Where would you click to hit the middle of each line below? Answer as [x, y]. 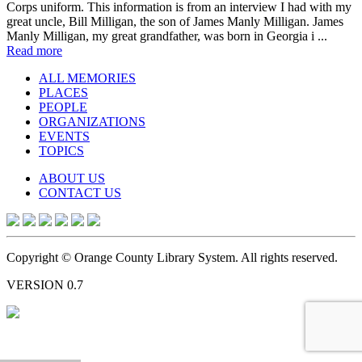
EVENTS [64, 136]
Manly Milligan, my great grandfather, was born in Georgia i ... [167, 36]
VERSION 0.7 [45, 284]
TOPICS [61, 150]
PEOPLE [63, 107]
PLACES [63, 92]
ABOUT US [72, 178]
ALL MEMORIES [87, 78]
